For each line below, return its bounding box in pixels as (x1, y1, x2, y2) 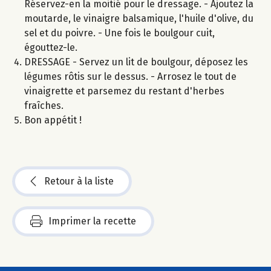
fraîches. (24, 99, 64, 111)
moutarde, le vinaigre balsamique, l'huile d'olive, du (24, 12, 253, 24)
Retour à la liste (44, 175, 114, 187)
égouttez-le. (24, 41, 77, 53)
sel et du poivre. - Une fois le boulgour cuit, (24, 27, 215, 39)
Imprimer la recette (48, 215, 136, 227)
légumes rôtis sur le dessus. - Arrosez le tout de (24, 70, 237, 82)
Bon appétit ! (24, 114, 82, 126)
